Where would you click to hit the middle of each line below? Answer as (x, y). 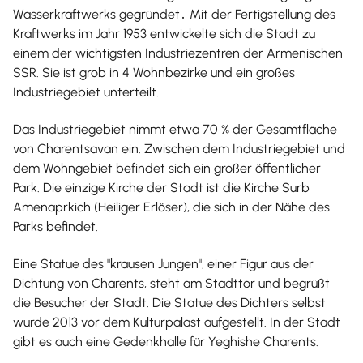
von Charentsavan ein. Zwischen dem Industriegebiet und (179, 148)
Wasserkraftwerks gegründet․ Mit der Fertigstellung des (174, 14)
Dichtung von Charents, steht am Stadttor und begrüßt (171, 283)
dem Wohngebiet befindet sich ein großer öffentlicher (167, 168)
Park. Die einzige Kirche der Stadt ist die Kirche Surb (161, 187)
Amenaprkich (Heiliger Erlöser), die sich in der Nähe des (171, 207)
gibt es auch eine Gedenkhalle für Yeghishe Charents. (166, 341)
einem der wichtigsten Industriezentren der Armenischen (178, 53)
